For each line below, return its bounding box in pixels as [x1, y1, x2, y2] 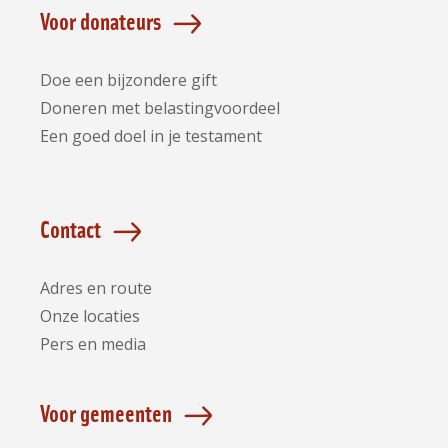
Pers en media [40, 333, 146, 355]
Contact [40, 213, 101, 243]
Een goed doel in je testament [40, 125, 262, 147]
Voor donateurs [40, 5, 161, 35]
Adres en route [40, 277, 152, 299]
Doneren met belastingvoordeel [40, 97, 280, 119]
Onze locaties [40, 305, 140, 327]
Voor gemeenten [40, 397, 172, 427]
